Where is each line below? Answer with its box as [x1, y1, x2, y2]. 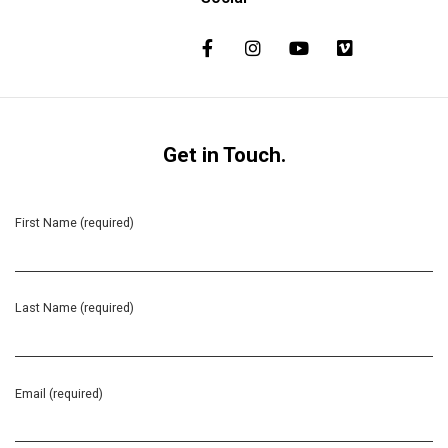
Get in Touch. [162, 143, 286, 168]
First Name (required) [15, 215, 134, 231]
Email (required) [15, 385, 103, 401]
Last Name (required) [15, 300, 134, 316]
